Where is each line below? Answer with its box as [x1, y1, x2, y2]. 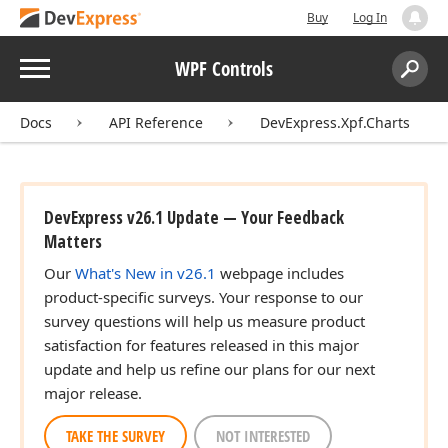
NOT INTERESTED [216, 426, 310, 446]
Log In [353, 9, 387, 26]
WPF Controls [175, 55, 273, 82]
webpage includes [216, 263, 344, 283]
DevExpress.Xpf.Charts [260, 113, 410, 132]
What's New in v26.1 [75, 263, 216, 283]
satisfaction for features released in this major [44, 335, 359, 355]
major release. [44, 383, 142, 403]
